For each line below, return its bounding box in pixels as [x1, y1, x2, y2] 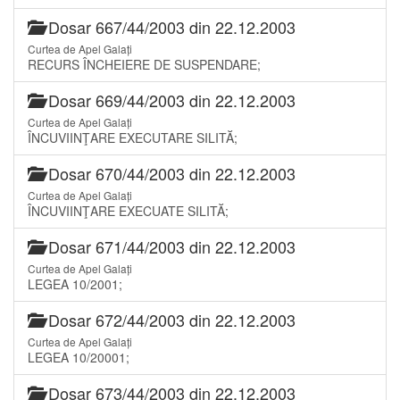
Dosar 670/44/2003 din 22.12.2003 [44, 161, 296, 185]
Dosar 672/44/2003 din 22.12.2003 [44, 307, 296, 331]
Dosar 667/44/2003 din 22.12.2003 [44, 14, 296, 38]
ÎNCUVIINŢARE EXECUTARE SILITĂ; [28, 128, 237, 146]
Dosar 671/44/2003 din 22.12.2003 [44, 234, 296, 258]
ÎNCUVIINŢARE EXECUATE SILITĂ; [28, 201, 229, 220]
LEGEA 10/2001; [28, 274, 122, 293]
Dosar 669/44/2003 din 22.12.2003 [44, 87, 296, 112]
